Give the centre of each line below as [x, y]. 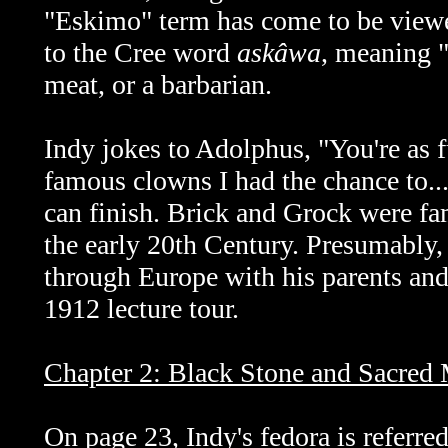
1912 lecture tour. [141, 308]
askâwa [279, 52]
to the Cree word [140, 52]
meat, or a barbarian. [158, 84]
